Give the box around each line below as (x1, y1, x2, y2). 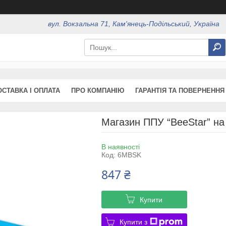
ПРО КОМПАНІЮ (71, 86, 124, 94)
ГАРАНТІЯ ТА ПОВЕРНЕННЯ (135, 86, 224, 94)
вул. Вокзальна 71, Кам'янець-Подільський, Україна (48, 20, 220, 28)
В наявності (101, 142, 140, 151)
